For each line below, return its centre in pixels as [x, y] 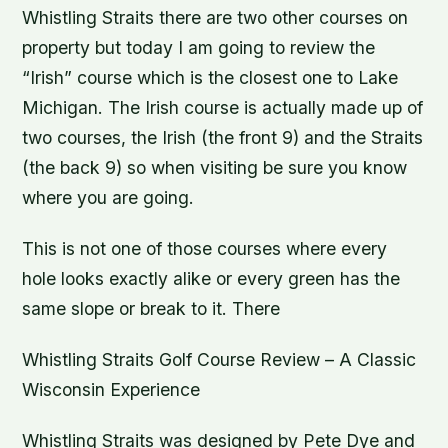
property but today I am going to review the [199, 47]
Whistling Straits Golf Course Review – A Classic [219, 359]
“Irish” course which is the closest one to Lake [210, 77]
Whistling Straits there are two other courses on [215, 17]
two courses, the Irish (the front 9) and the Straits [223, 137]
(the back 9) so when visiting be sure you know [215, 167]
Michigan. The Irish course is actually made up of [223, 107]
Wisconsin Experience [111, 389]
